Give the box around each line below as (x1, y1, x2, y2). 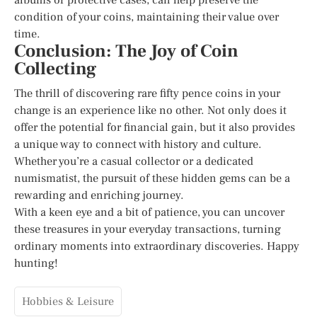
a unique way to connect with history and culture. (14, 137, 262, 151)
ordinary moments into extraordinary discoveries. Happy (14, 238, 299, 253)
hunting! (14, 255, 58, 270)
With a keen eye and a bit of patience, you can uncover (14, 204, 284, 219)
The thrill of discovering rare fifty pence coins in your (14, 86, 280, 100)
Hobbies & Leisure (22, 294, 114, 309)
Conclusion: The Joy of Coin (14, 40, 238, 62)
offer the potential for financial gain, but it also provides (14, 120, 295, 134)
